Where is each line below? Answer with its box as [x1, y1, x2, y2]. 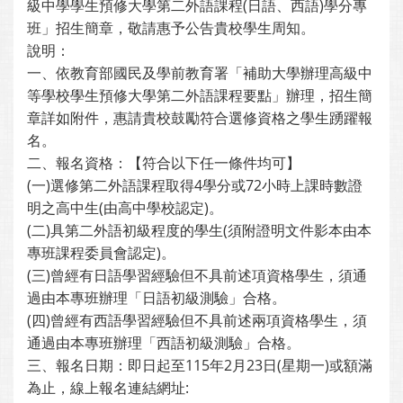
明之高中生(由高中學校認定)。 [27, 198, 223, 218]
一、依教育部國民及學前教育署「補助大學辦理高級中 [27, 63, 372, 83]
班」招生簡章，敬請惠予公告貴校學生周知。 [27, 18, 315, 38]
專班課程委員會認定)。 [27, 243, 175, 263]
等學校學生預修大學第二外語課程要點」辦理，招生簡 [27, 85, 372, 105]
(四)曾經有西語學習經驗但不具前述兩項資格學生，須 [27, 310, 367, 330]
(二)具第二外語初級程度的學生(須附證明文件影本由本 [27, 220, 372, 240]
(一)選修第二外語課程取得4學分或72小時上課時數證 [27, 175, 363, 195]
